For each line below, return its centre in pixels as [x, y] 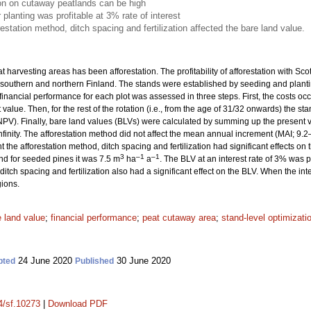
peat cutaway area [179, 218]
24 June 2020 [45, 261]
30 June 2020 [142, 261]
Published [94, 261]
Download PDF [78, 304]
